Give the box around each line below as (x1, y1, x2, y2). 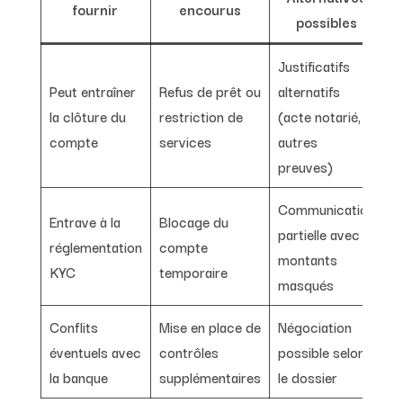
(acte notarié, (277, 105, 361, 128)
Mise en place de (158, 316, 261, 338)
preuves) (277, 156, 333, 178)
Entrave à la (49, 210, 121, 233)
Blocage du (158, 210, 228, 233)
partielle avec (277, 223, 360, 246)
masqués (277, 273, 334, 296)
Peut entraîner (49, 80, 136, 103)
